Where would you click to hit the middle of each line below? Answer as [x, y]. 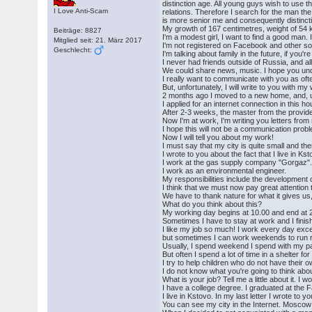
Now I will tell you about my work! [218, 137]
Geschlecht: [74, 50]
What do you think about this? [212, 204]
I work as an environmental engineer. [225, 171]
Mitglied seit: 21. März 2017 [98, 40]
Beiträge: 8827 [78, 30]
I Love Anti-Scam [81, 11]
